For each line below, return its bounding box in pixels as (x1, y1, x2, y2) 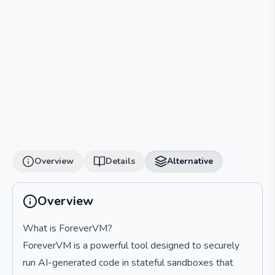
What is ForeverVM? (23, 222, 112, 235)
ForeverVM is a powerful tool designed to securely (23, 239, 239, 252)
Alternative (167, 155, 213, 167)
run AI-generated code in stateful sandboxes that (23, 256, 233, 269)
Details (106, 155, 135, 167)
